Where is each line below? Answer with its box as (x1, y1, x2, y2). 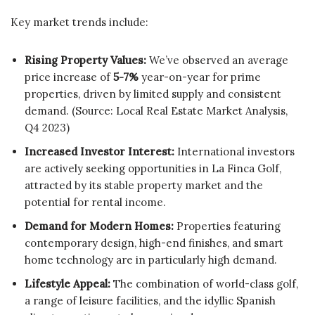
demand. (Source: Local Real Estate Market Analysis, (25, 104, 288, 118)
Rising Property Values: (25, 53, 146, 67)
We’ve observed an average (146, 53, 288, 67)
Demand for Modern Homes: (25, 219, 174, 233)
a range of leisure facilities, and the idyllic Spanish (25, 294, 276, 308)
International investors (174, 145, 295, 159)
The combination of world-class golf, (110, 277, 298, 291)
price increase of (25, 70, 113, 84)
